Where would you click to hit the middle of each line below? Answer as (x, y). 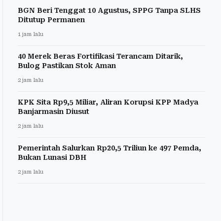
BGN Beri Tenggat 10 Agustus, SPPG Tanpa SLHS (109, 10)
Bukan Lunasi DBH (52, 157)
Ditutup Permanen (51, 19)
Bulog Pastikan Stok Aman (67, 65)
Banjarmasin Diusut (54, 111)
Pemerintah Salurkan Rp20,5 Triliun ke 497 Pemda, (110, 148)
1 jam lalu (31, 34)
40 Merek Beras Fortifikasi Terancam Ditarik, (100, 56)
